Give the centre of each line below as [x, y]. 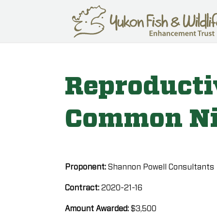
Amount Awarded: [98, 209]
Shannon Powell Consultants [161, 167]
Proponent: [87, 167]
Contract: [83, 188]
